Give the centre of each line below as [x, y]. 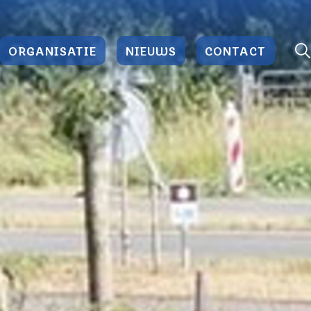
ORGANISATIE [53, 50]
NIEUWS [151, 50]
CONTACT [236, 50]
